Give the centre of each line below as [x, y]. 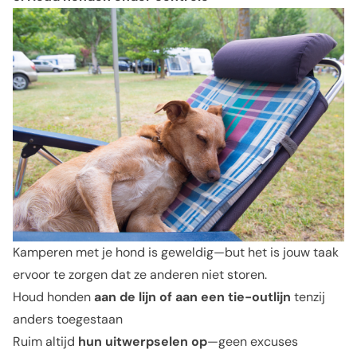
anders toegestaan [68, 319]
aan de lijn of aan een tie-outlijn [192, 296]
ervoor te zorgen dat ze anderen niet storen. [140, 274]
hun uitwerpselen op [143, 341]
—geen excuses [253, 341]
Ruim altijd [45, 341]
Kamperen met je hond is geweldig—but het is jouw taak [176, 252]
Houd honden [53, 296]
